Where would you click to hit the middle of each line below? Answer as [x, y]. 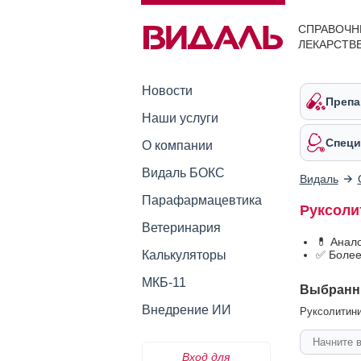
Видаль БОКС [183, 173]
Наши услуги [180, 118]
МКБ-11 [164, 282]
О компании [177, 145]
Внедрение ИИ [186, 310]
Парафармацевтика [201, 200]
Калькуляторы [184, 255]
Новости [167, 91]
